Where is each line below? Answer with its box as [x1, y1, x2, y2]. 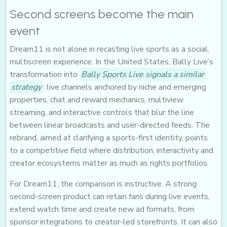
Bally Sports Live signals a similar [81, 69, 204, 81]
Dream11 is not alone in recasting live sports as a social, [10, 44, 209, 55]
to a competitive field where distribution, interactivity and [10, 145, 213, 157]
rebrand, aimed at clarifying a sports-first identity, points [10, 132, 208, 144]
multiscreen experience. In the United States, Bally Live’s [10, 56, 213, 68]
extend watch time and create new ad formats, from [10, 204, 194, 215]
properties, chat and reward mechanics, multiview [10, 94, 183, 106]
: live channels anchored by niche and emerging [43, 82, 206, 93]
